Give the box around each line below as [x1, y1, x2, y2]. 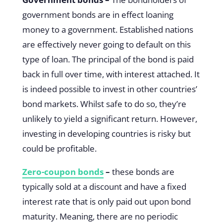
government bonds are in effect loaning [22, 8, 173, 20]
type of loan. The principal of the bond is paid [22, 53, 194, 65]
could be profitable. [22, 142, 97, 154]
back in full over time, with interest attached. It [22, 68, 200, 80]
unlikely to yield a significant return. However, [22, 112, 197, 124]
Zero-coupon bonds [22, 166, 104, 177]
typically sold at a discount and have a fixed [22, 180, 186, 192]
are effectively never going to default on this [22, 38, 191, 50]
